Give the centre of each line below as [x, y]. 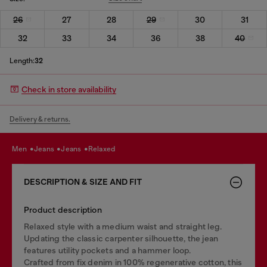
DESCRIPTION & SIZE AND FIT [83, 182]
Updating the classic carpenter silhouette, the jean [121, 238]
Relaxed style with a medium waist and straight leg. [123, 226]
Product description [63, 209]
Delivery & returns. [40, 119]
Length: [22, 60]
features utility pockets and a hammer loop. [108, 250]
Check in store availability [69, 89]
